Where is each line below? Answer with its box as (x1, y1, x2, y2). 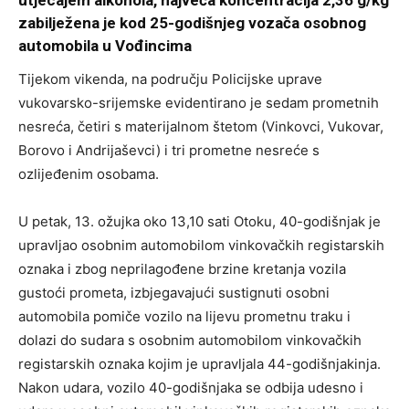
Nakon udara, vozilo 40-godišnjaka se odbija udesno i (18, 379, 363, 397)
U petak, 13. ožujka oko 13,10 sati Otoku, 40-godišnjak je (18, 213, 381, 231)
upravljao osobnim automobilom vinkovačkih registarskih (18, 236, 384, 255)
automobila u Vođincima (18, 37, 192, 56)
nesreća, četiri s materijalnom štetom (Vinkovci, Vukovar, (18, 118, 383, 136)
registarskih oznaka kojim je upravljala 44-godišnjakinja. (18, 355, 381, 373)
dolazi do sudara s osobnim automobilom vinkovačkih (18, 331, 362, 350)
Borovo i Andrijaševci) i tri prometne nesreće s (18, 142, 320, 160)
